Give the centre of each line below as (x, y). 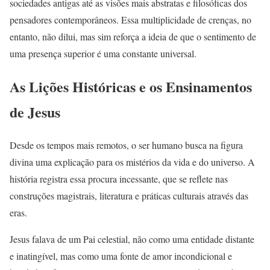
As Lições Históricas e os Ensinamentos (131, 87)
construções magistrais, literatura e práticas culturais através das (129, 196)
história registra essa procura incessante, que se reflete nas (119, 179)
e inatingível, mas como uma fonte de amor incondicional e (121, 256)
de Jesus (35, 112)
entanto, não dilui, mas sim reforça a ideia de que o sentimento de (133, 37)
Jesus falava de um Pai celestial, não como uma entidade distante (132, 239)
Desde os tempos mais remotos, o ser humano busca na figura (126, 145)
